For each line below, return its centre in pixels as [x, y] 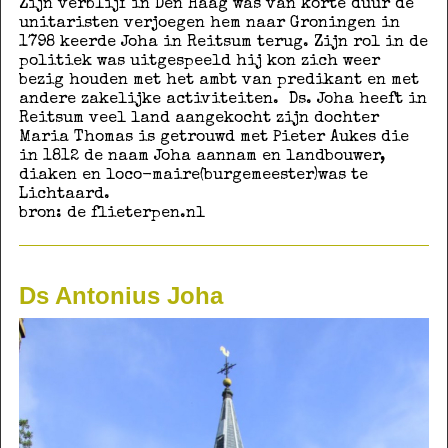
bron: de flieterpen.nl [111, 213]
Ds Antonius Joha [120, 295]
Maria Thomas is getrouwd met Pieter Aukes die [213, 137]
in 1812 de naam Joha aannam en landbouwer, [201, 156]
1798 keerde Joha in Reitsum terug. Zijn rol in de [223, 42]
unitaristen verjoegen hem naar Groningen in [209, 23]
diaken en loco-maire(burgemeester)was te [193, 175]
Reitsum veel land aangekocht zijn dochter [198, 118]
